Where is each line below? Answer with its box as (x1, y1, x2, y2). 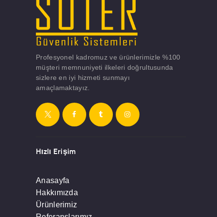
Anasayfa (36, 176, 70, 185)
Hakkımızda (36, 188, 78, 197)
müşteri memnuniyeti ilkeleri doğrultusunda (36, 63, 173, 71)
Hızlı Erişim (36, 145, 76, 156)
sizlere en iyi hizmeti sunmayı (36, 73, 130, 81)
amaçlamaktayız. (36, 83, 90, 92)
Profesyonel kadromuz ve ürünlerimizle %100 (36, 53, 181, 61)
